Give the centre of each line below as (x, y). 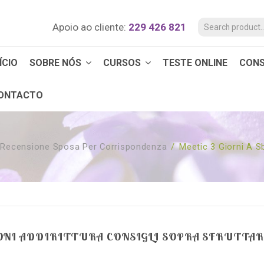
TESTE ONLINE (195, 63)
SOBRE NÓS (57, 63)
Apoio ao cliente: (89, 27)
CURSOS (123, 63)
